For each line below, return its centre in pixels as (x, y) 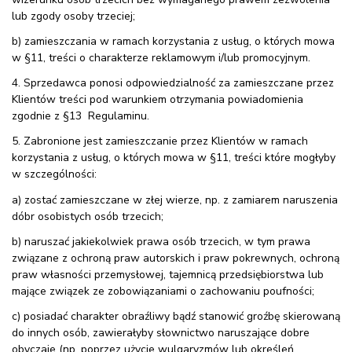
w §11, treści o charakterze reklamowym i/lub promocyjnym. (161, 58)
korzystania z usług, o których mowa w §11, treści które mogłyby (174, 158)
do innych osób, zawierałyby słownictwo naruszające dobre (161, 333)
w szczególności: (54, 174)
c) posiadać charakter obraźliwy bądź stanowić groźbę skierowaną (176, 317)
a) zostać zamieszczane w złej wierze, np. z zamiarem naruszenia (175, 200)
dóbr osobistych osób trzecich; (88, 216)
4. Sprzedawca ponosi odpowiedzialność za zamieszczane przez (173, 83)
